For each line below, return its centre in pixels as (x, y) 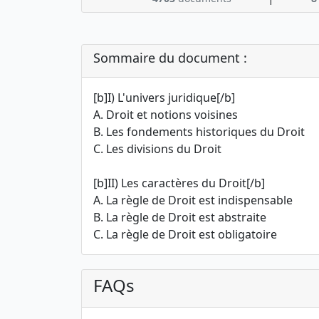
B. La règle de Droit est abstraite (180, 217)
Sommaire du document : (170, 58)
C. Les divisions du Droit (157, 149)
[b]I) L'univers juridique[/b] (164, 98)
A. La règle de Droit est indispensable (193, 200)
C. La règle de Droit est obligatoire (185, 234)
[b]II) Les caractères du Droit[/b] (179, 183)
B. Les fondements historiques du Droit (199, 132)
